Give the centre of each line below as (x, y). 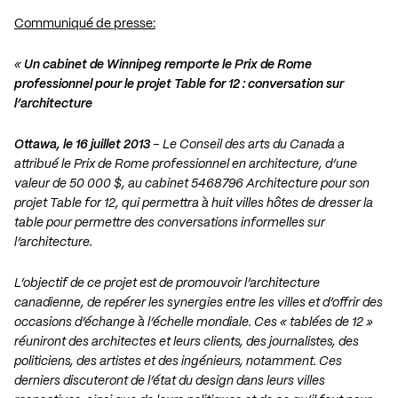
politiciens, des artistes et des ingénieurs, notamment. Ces (178, 362)
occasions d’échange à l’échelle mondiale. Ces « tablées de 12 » (194, 323)
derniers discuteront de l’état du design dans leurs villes (170, 382)
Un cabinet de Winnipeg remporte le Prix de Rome (168, 65)
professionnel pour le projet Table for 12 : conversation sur (179, 85)
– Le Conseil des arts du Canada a (247, 145)
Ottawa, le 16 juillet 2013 (82, 145)
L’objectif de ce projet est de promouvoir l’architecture (167, 284)
